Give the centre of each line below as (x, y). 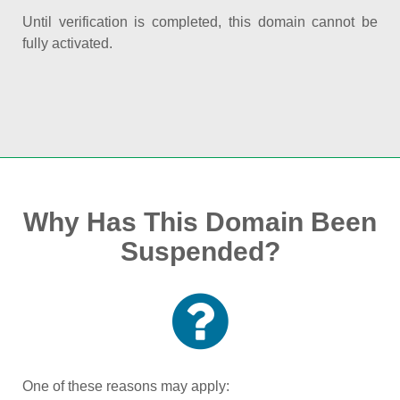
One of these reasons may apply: (126, 386)
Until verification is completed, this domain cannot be (200, 22)
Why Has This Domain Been (200, 222)
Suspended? (200, 251)
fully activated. (67, 43)
